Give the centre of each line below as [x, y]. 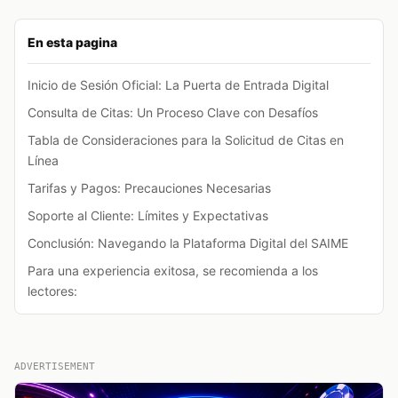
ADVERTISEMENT [55, 366]
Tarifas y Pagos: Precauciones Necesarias [149, 187]
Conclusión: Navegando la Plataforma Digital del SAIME [188, 243]
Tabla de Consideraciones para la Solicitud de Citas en [186, 139]
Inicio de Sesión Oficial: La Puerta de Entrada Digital [178, 84]
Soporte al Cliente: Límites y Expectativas [148, 215]
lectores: [52, 291]
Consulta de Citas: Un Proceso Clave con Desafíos [173, 112]
